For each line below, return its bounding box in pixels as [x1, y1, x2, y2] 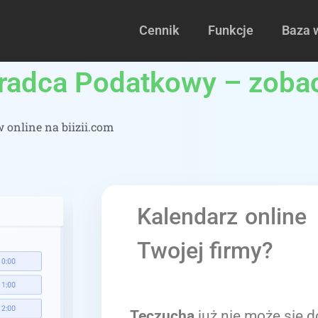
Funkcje [208, 23, 253, 38]
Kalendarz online [137, 203, 307, 230]
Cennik [139, 23, 180, 38]
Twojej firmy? [137, 237, 273, 264]
